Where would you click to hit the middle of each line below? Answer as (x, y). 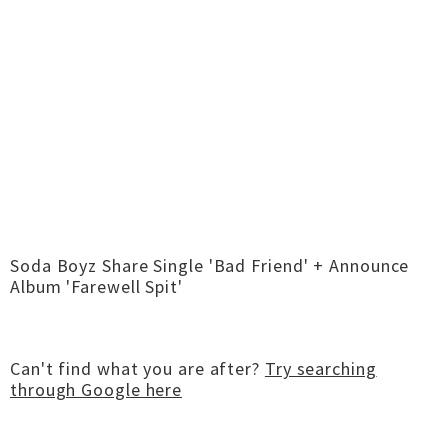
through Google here (96, 389)
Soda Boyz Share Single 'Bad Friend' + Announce (210, 265)
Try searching (320, 368)
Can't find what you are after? (137, 368)
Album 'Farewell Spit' (96, 286)
